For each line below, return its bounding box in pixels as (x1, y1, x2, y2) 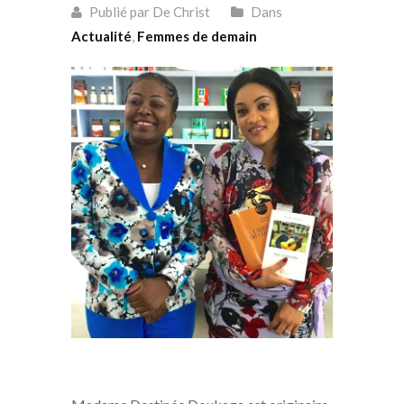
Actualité (71, 28, 132, 45)
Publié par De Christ (87, 4, 210, 21)
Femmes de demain (137, 28, 257, 45)
